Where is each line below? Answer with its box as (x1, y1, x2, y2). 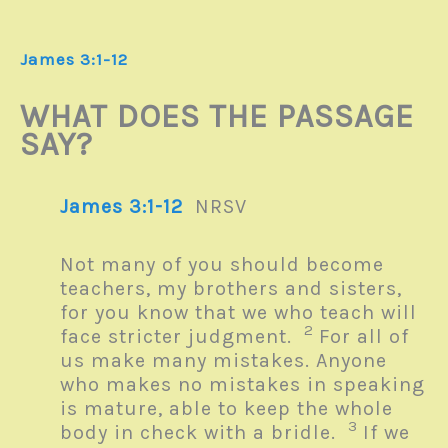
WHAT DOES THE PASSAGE (20, 97, 414, 135)
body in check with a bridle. (60, 420, 348, 444)
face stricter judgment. (60, 324, 304, 348)
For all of (319, 324, 409, 348)
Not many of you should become (60, 252, 384, 276)
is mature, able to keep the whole (60, 396, 393, 420)
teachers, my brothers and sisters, (60, 276, 402, 300)
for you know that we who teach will (60, 300, 417, 324)
